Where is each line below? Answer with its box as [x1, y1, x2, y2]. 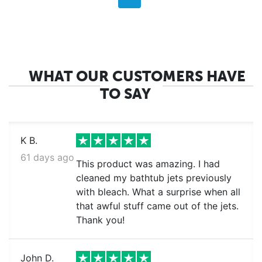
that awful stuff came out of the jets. [75, 200, 239, 212]
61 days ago [20, 151, 74, 163]
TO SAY [99, 85, 151, 102]
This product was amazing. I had [75, 158, 220, 170]
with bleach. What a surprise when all [75, 186, 240, 198]
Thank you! [75, 214, 125, 226]
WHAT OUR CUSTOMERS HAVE [28, 68, 246, 85]
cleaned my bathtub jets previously [75, 172, 232, 184]
